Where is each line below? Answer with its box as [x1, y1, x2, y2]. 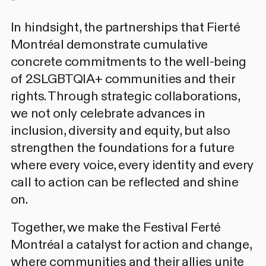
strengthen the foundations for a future [10, 138, 235, 157]
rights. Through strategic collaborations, [10, 87, 240, 105]
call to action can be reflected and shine [10, 173, 239, 191]
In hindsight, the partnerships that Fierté [10, 18, 240, 36]
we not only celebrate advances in [10, 104, 205, 122]
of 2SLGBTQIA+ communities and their [10, 69, 235, 88]
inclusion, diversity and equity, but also [10, 121, 230, 140]
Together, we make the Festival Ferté [10, 218, 221, 236]
